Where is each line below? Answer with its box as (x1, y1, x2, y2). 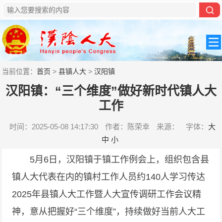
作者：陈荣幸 (105, 122, 150, 131)
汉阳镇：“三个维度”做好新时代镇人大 (5, 84, 217, 98)
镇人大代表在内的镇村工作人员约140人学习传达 (12, 172, 206, 182)
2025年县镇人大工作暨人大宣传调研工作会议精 (12, 189, 202, 199)
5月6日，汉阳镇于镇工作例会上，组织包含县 (12, 155, 210, 165)
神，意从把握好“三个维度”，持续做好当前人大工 (12, 207, 206, 217)
